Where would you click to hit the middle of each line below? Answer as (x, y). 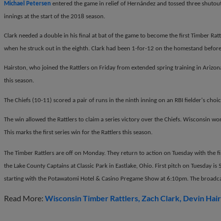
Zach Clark (161, 198)
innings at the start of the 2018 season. (55, 16)
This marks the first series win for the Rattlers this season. (78, 133)
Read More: (24, 198)
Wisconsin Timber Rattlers (92, 198)
